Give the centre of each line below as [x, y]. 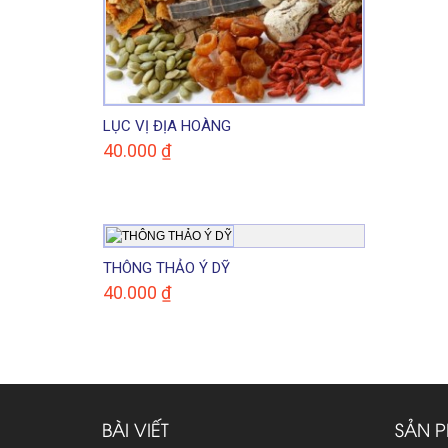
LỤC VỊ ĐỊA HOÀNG [167, 125]
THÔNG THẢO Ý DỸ [166, 267]
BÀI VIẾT [135, 428]
